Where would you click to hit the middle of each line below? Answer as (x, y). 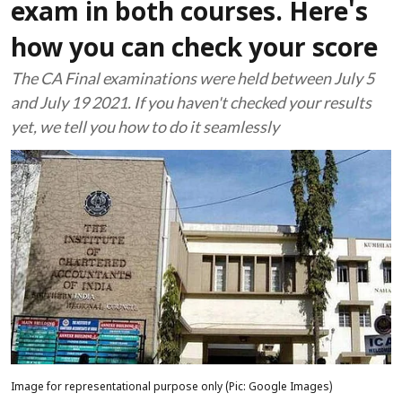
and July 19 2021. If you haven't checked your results (191, 102)
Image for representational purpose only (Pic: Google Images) (172, 387)
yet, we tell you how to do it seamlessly (145, 127)
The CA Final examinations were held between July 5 (192, 78)
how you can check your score (194, 50)
